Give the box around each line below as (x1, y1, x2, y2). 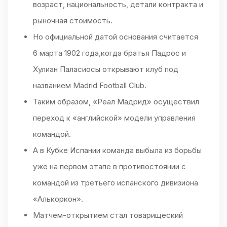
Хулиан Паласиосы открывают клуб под (33, 64, 178, 74)
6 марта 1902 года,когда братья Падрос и (33, 48, 186, 58)
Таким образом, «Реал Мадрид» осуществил (33, 97, 199, 107)
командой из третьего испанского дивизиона (33, 178, 198, 188)
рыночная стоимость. (33, 16, 112, 26)
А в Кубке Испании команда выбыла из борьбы (33, 145, 202, 156)
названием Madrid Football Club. (33, 81, 146, 91)
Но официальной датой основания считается (33, 32, 198, 42)
